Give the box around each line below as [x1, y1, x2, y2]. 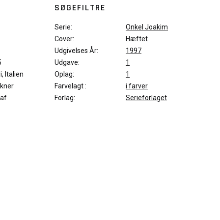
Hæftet [126, 35, 148, 43]
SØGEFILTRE [55, 2, 106, 13]
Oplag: [55, 70, 74, 78]
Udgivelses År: [55, 47, 98, 55]
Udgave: [55, 58, 80, 66]
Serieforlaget [126, 94, 167, 102]
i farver [126, 82, 148, 90]
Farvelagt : [55, 82, 86, 90]
